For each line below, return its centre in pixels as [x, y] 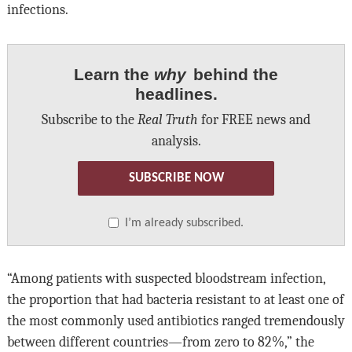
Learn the [114, 74]
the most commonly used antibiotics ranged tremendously [176, 321]
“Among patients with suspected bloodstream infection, [166, 279]
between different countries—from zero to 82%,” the [160, 342]
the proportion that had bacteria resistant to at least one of [175, 300]
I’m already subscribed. [184, 224]
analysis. [176, 140]
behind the [233, 74]
